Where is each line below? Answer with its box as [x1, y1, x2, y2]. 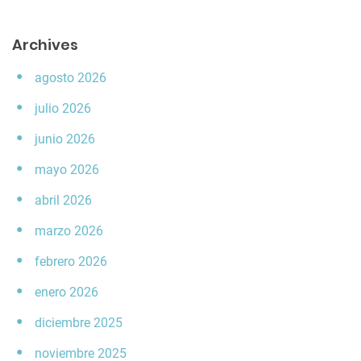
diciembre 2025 [35, 315, 122, 331]
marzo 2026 [35, 223, 103, 239]
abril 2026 [35, 193, 92, 209]
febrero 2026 [35, 254, 107, 270]
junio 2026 [35, 131, 95, 147]
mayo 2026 [35, 162, 99, 178]
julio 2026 [35, 101, 91, 117]
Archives [12, 35, 78, 56]
